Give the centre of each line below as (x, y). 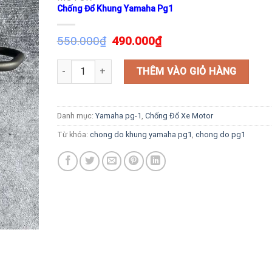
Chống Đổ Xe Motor (179, 115)
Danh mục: (76, 115)
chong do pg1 (220, 134)
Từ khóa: (73, 134)
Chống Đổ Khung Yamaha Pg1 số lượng (135, 66)
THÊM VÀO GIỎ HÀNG (186, 71)
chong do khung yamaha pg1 (141, 134)
